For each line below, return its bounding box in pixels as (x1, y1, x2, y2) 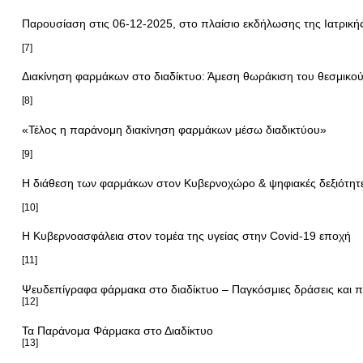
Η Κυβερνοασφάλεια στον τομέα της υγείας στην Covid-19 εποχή (21, 229, 351, 243)
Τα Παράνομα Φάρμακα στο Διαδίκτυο (21, 323, 213, 337)
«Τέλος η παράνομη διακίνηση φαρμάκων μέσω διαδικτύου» (21, 122, 327, 136)
